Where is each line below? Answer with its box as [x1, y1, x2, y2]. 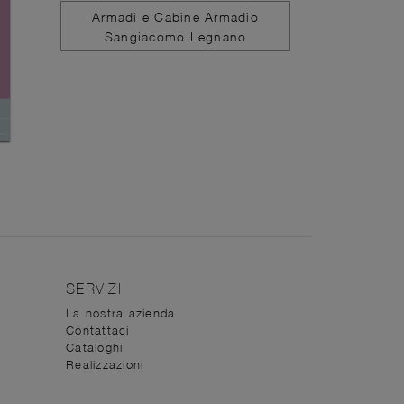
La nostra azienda [66, 306, 176, 321]
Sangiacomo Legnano [104, 28, 247, 44]
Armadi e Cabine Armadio [92, 8, 259, 24]
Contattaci [66, 323, 130, 338]
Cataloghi [66, 340, 124, 355]
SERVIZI [66, 280, 122, 298]
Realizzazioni [66, 357, 144, 372]
